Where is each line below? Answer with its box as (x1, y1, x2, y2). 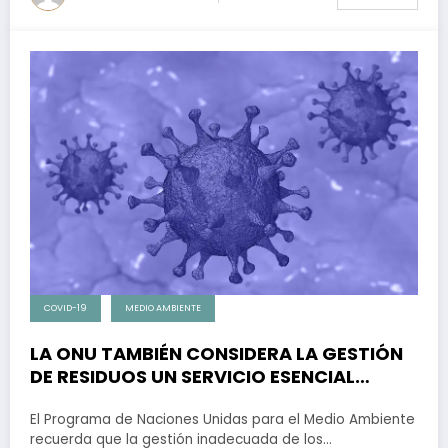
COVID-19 (44, 301, 87, 314)
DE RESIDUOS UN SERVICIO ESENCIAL (30, 363, 355, 389)
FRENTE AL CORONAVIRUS (30, 386, 263, 412)
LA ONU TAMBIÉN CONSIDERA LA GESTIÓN (30, 340, 403, 366)
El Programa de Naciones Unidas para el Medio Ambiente (30, 409, 415, 429)
